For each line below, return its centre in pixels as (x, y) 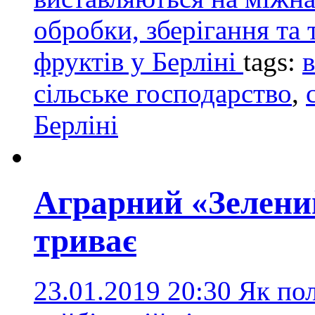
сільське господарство (163, 93)
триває (85, 241)
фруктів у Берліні (139, 61)
